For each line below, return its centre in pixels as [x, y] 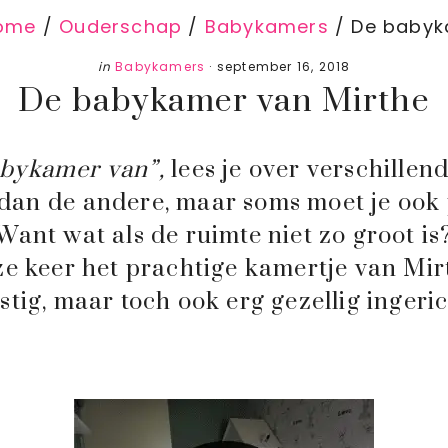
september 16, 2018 [283, 66]
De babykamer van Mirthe [224, 101]
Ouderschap [121, 26]
